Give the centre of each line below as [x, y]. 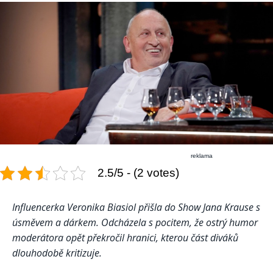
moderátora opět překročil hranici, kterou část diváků [125, 238]
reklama [202, 156]
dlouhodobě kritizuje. [57, 253]
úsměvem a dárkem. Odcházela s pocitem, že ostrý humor [135, 223]
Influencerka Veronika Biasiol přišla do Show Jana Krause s [136, 207]
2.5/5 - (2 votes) [138, 173]
